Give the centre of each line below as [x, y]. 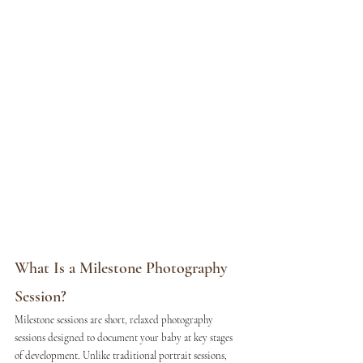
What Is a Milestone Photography [123, 268]
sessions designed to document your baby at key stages [125, 337]
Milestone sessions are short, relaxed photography [115, 320]
